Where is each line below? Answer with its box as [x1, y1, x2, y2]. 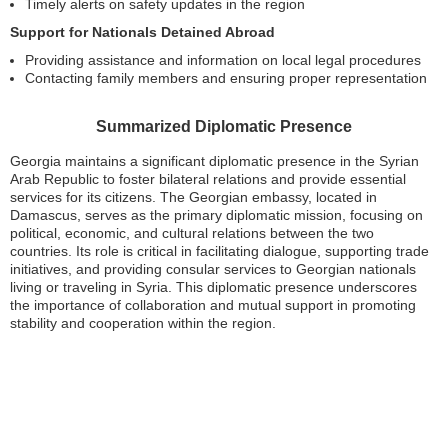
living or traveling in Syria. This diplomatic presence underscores [10, 278, 417, 295]
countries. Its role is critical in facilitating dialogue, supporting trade [10, 242, 429, 259]
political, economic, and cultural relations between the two [10, 224, 374, 241]
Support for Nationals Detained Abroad [10, 23, 275, 40]
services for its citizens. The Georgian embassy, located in [10, 188, 377, 205]
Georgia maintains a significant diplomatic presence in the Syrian [10, 152, 419, 169]
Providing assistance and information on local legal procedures [25, 51, 421, 68]
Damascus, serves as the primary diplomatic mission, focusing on [10, 206, 423, 223]
